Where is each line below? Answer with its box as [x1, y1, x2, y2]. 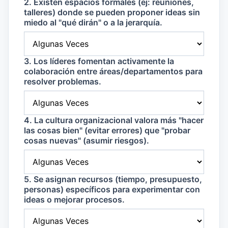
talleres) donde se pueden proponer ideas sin [24, 7, 200, 18]
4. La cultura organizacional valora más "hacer [24, 115, 204, 126]
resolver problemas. [24, 76, 101, 87]
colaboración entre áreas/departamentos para [24, 66, 203, 77]
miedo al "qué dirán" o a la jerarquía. [24, 17, 162, 28]
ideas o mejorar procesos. [24, 194, 125, 205]
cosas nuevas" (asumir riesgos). [24, 135, 149, 146]
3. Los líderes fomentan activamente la [24, 56, 174, 67]
